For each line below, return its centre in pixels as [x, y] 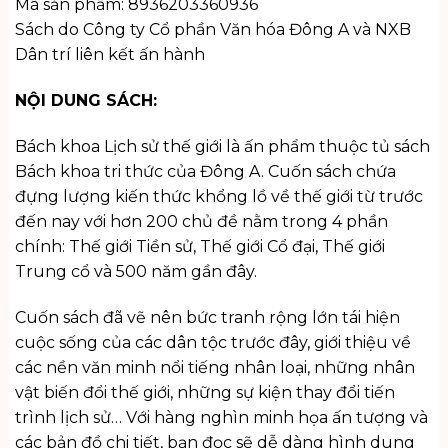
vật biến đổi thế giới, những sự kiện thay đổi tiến [204, 392]
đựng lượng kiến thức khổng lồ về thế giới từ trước [218, 196]
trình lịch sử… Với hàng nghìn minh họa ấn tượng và [221, 417]
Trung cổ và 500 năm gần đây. [135, 271]
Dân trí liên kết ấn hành [109, 55]
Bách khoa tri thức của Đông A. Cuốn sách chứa [205, 171]
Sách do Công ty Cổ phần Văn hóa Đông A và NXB [212, 30]
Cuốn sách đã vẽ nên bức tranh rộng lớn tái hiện [207, 317]
